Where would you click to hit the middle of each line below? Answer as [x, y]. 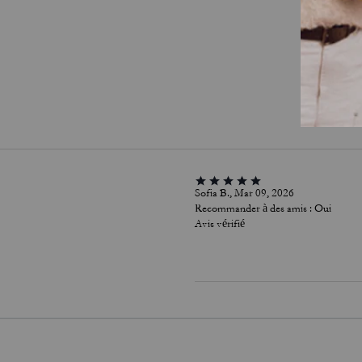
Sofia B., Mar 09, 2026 [244, 193]
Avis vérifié [219, 224]
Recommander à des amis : [253, 208]
